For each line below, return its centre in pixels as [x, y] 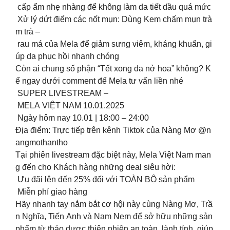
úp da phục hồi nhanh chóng [67, 56]
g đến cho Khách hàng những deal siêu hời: [95, 167]
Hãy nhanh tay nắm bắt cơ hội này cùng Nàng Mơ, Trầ [114, 204]
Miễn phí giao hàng [51, 192]
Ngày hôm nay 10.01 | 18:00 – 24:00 [83, 118]
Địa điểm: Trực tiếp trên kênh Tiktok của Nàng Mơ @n [113, 130]
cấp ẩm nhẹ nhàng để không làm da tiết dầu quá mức [113, 7]
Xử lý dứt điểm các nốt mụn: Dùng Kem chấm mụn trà [114, 20]
